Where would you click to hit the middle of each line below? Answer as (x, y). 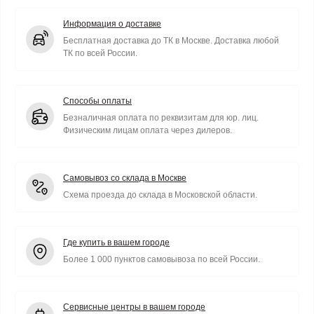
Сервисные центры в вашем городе (134, 307)
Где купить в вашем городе (116, 243)
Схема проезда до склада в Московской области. (160, 195)
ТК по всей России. (100, 53)
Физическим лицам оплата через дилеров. (148, 130)
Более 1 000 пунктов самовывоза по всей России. (162, 259)
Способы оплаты (97, 101)
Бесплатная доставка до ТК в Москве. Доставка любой (171, 41)
